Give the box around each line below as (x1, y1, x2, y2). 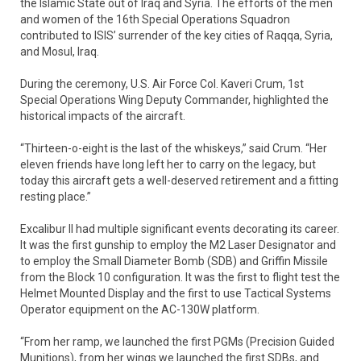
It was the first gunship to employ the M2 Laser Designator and (20, 238, 336, 251)
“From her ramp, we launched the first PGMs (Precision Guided (20, 334, 334, 348)
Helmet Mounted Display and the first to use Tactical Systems (20, 286, 331, 300)
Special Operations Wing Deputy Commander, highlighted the (20, 93, 329, 106)
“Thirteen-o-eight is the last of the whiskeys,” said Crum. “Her (20, 141, 327, 155)
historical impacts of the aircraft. (20, 109, 185, 122)
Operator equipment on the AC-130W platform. (20, 302, 259, 316)
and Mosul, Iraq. (20, 44, 99, 58)
